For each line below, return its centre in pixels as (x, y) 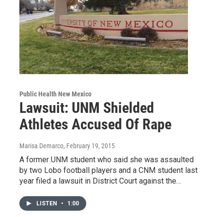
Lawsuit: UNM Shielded (87, 108)
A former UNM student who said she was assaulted (107, 159)
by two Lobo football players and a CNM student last (108, 170)
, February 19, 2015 (89, 146)
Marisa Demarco (41, 146)
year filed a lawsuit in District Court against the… (100, 181)
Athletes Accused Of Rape (95, 124)
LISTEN (47, 203)
